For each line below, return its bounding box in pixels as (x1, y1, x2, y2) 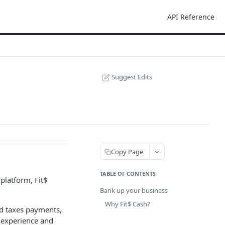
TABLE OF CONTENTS (100, 170, 156, 177)
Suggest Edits (111, 72, 152, 81)
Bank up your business (100, 186, 168, 195)
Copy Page (111, 147, 143, 156)
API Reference (167, 12, 214, 22)
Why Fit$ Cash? (105, 199, 150, 208)
